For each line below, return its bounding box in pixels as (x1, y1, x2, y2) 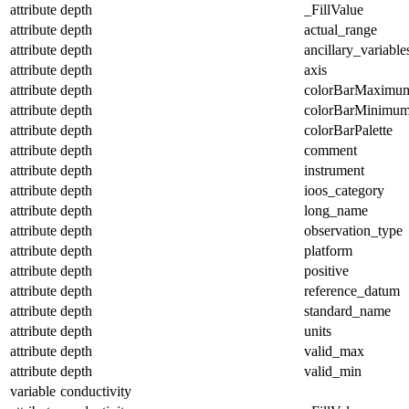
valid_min (304, 362, 362, 379)
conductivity (60, 383, 131, 399)
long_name (304, 202, 368, 218)
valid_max (304, 342, 364, 359)
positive (304, 262, 349, 278)
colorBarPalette (304, 121, 393, 138)
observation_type (304, 222, 403, 238)
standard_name (304, 302, 391, 319)
